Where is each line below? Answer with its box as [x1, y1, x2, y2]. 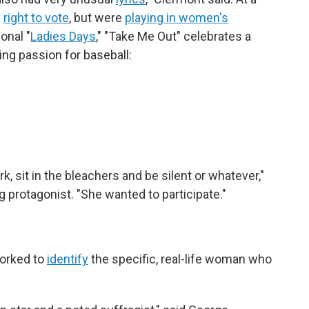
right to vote [3, 10, 69, 25]
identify [47, 251, 88, 266]
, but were [69, 10, 125, 25]
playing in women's [125, 10, 228, 25]
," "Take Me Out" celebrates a [96, 28, 251, 43]
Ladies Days [30, 28, 96, 43]
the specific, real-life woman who [88, 251, 272, 266]
